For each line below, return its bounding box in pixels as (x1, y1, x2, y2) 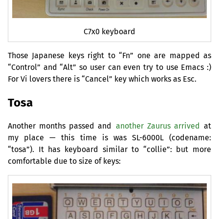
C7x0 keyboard (84, 27, 135, 37)
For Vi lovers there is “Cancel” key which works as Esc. (8, 74, 197, 84)
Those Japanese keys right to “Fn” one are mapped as (8, 51, 211, 61)
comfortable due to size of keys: (8, 156, 121, 166)
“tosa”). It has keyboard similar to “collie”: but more (8, 145, 211, 154)
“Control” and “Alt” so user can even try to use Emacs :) (8, 63, 211, 72)
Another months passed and (8, 121, 115, 131)
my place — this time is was (8, 133, 132, 143)
